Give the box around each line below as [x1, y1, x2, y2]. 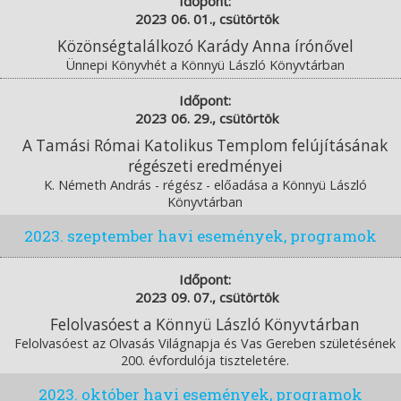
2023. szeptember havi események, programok [23, 226, 377, 247]
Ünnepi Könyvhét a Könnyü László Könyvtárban [65, 56, 345, 74]
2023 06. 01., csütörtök [135, 10, 279, 29]
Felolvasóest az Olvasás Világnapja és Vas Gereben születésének [14, 335, 396, 353]
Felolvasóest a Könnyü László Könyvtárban [50, 314, 360, 336]
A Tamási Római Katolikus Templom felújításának [22, 135, 388, 157]
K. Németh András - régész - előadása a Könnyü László [43, 176, 367, 194]
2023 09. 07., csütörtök [135, 288, 279, 307]
